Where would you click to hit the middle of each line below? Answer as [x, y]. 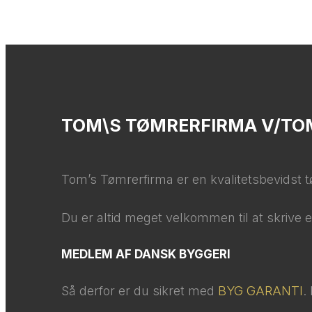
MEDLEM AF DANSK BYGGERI [146, 254]
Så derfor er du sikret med [139, 290]
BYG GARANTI [260, 290]
